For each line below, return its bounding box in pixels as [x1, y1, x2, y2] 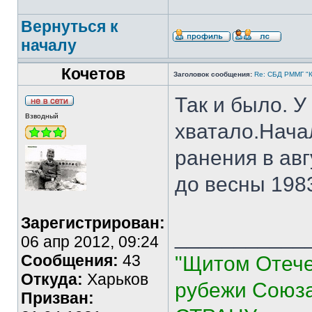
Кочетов [61, 65, 125, 83]
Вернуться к [21, 17, 118, 36]
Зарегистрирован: [21, 214, 165, 232]
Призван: [21, 289, 94, 307]
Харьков [83, 270, 148, 288]
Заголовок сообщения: [173, 70, 252, 78]
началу [21, 36, 77, 54]
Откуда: [21, 270, 83, 288]
